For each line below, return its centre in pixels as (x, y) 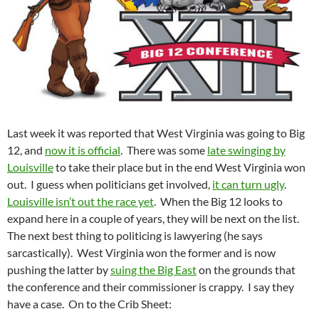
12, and (26, 150)
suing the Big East (153, 270)
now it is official (83, 150)
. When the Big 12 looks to (218, 202)
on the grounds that (246, 270)
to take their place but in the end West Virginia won (179, 167)
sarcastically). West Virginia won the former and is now (141, 253)
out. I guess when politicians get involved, (110, 184)
